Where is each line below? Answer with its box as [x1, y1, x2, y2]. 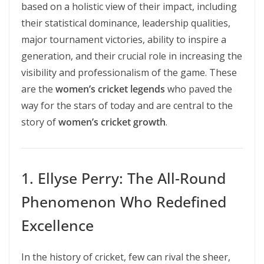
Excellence [21, 215, 94, 235]
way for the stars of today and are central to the [21, 99, 233, 112]
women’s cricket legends [55, 82, 165, 95]
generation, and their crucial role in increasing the [21, 49, 242, 62]
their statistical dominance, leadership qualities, [21, 16, 230, 29]
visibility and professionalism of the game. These [21, 66, 237, 79]
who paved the [165, 82, 232, 95]
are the [21, 82, 55, 95]
